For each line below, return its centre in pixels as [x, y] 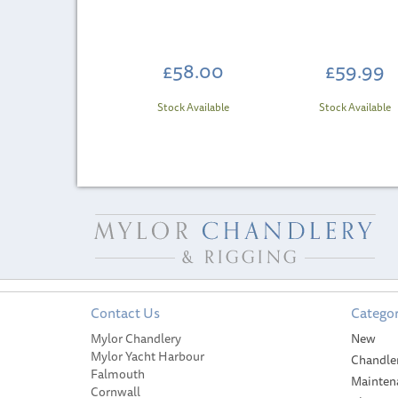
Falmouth [118, 374]
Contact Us [125, 313]
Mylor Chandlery [136, 338]
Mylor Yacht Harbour [147, 356]
